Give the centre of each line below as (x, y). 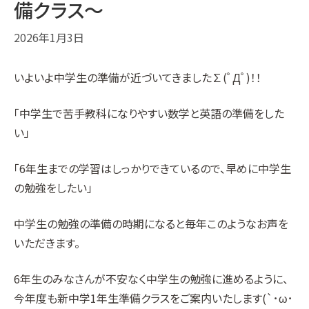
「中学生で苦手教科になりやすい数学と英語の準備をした (149, 113)
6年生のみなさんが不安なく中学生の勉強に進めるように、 (151, 279)
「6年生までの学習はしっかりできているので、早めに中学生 (152, 168)
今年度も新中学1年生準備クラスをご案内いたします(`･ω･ (153, 298)
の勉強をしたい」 (53, 188)
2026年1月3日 (49, 37)
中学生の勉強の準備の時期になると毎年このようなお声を (151, 223)
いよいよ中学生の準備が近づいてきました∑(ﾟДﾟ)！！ (138, 77)
